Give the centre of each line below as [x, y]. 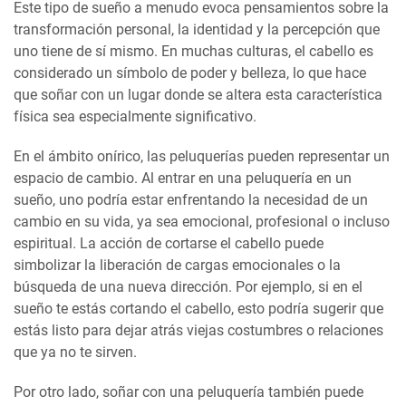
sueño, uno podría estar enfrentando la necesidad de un [191, 199]
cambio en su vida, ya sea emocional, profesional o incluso [202, 221]
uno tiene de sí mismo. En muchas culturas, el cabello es [193, 51]
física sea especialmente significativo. [135, 116]
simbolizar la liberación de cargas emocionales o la [177, 265]
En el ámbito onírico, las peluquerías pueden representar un [202, 156]
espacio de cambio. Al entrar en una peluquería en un [183, 178]
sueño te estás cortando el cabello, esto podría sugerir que [198, 308]
